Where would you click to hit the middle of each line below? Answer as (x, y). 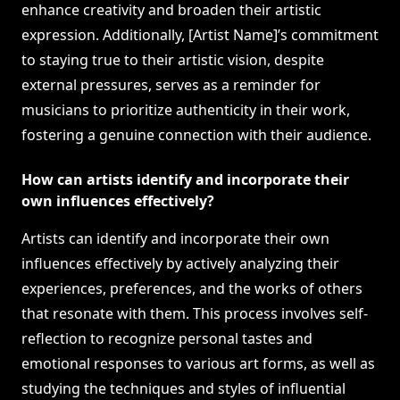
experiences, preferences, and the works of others (192, 289)
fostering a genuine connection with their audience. (196, 135)
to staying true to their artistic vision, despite (173, 60)
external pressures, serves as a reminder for (171, 85)
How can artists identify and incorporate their (185, 180)
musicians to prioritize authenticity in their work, (186, 110)
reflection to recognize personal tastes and (167, 339)
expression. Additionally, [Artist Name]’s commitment (200, 35)
